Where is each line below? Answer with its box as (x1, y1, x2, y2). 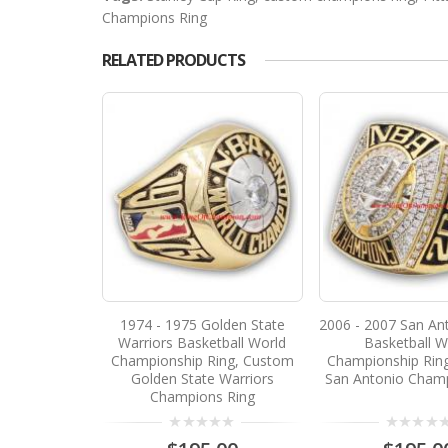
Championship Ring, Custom (110, 351, 294, 371)
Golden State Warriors (130, 369, 274, 389)
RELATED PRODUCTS (102, 48, 245, 71)
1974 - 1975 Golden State (119, 315, 285, 335)
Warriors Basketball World (118, 333, 287, 353)
